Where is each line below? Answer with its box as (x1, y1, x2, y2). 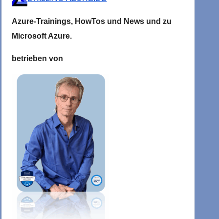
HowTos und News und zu (75, 17, 172, 26)
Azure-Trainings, (12, 17, 75, 26)
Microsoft (12, 32, 48, 41)
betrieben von (12, 54, 64, 63)
